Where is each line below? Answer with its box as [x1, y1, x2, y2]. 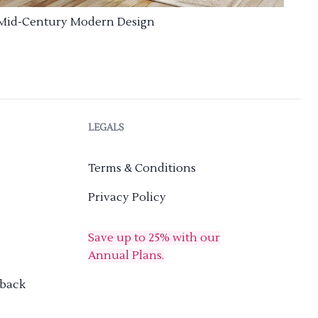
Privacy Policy [88, 190, 166, 204]
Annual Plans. [88, 248, 164, 263]
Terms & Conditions [88, 160, 196, 175]
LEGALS [88, 121, 124, 133]
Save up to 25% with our [88, 230, 220, 245]
